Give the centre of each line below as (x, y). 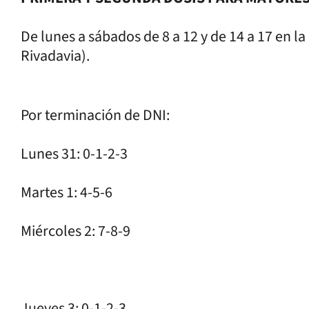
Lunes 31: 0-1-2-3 (74, 153)
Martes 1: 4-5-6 (67, 192)
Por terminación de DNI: (95, 115)
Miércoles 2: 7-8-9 (76, 231)
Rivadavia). (55, 56)
